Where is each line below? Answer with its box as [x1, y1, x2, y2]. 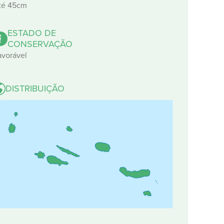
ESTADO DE [7, 27, 56, 38]
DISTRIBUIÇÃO [5, 83, 64, 94]
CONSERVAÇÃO [7, 38, 72, 49]
